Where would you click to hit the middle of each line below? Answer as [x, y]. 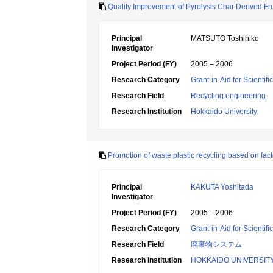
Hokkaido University [224, 112]
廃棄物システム [216, 244]
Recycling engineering [228, 96]
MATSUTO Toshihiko [225, 38]
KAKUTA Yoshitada [222, 187]
